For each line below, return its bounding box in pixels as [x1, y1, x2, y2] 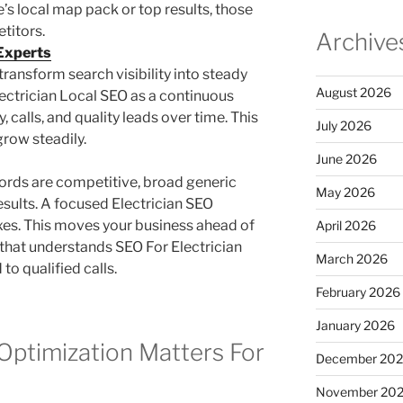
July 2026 [315, 118, 372, 134]
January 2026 [315, 318, 395, 334]
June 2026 [315, 151, 377, 167]
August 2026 [315, 85, 391, 101]
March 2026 [315, 251, 388, 267]
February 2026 [315, 284, 400, 300]
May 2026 [315, 184, 375, 201]
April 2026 [315, 218, 376, 234]
